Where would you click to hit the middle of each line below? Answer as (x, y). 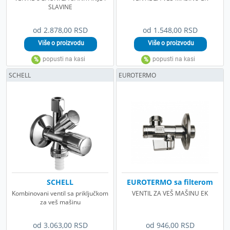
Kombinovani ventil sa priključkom (60, 193)
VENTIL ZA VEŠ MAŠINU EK (170, 193)
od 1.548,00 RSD (170, 30)
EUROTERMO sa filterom (170, 182)
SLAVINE (60, 7)
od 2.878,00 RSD (60, 30)
